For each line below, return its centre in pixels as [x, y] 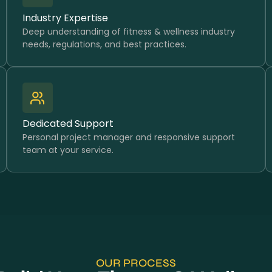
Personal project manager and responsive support [128, 137]
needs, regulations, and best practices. [104, 44]
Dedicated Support [68, 124]
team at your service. [68, 150]
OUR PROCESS [136, 263]
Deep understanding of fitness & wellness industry [128, 32]
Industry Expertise [65, 18]
